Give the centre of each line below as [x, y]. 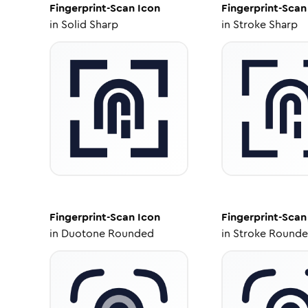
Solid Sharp [90, 24]
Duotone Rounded [108, 233]
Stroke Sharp [265, 24]
